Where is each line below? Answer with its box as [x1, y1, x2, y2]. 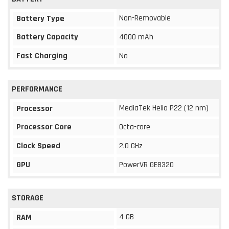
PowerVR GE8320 [119, 159, 174, 170]
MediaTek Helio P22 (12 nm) [119, 102, 209, 113]
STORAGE [12, 192, 43, 203]
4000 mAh [119, 31, 153, 42]
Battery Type [16, 13, 64, 24]
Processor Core [16, 121, 72, 132]
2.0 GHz [119, 140, 143, 151]
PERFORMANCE [12, 83, 62, 95]
